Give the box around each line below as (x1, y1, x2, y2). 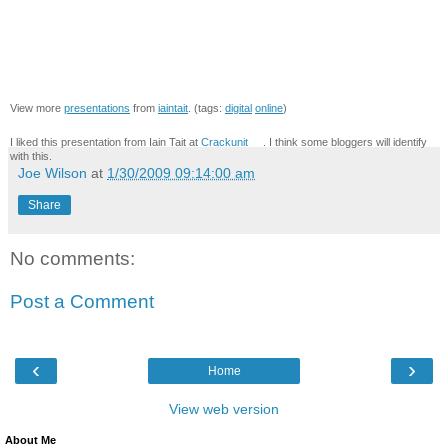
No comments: (10, 247, 135, 269)
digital (225, 101, 252, 114)
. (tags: (188, 101, 225, 114)
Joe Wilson (18, 164, 87, 181)
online (255, 101, 283, 114)
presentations (64, 101, 130, 114)
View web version (169, 400, 279, 417)
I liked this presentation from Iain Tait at (10, 135, 201, 148)
